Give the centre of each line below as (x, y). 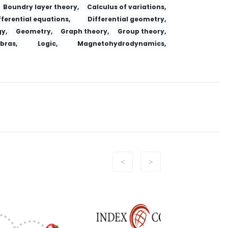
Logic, (47, 44)
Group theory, (142, 32)
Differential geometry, (127, 19)
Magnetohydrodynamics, (122, 44)
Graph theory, (85, 32)
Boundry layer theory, (41, 7)
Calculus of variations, (127, 7)
